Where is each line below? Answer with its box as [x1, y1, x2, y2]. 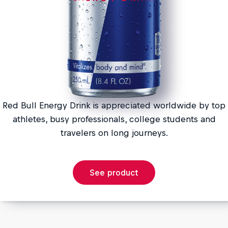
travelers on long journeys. [60, 127, 168, 138]
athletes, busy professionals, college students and [12, 113, 216, 124]
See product [90, 167, 138, 177]
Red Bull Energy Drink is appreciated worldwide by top [3, 100, 225, 110]
